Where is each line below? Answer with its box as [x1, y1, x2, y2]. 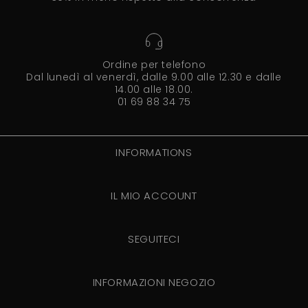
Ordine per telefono [102, 58, 206, 71]
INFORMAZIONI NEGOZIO [92, 275, 216, 289]
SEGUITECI [128, 232, 180, 246]
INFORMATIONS [115, 145, 192, 159]
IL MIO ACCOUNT [111, 188, 197, 203]
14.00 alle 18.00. [114, 82, 194, 96]
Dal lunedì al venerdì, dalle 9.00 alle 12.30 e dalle [26, 70, 282, 84]
